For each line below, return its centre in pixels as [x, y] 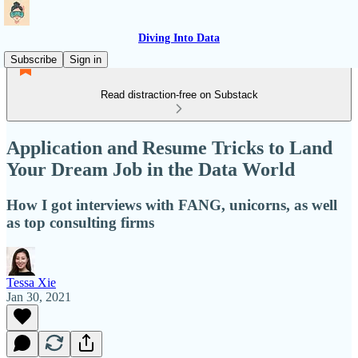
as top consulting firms [80, 222]
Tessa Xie [31, 282]
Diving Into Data [179, 38]
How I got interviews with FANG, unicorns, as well [172, 205]
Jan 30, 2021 [39, 296]
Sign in [86, 60]
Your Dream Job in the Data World [151, 169]
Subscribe [34, 60]
